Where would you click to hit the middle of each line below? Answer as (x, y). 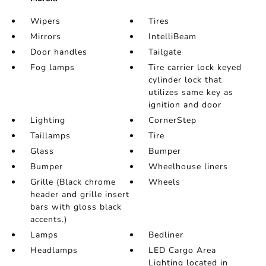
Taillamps (50, 136)
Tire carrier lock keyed (195, 68)
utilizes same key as (191, 93)
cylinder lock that (186, 80)
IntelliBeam (173, 37)
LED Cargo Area (183, 251)
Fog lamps (52, 68)
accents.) (48, 220)
